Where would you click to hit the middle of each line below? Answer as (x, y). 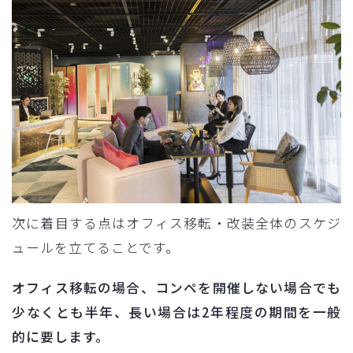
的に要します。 (61, 336)
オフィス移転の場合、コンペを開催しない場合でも (176, 287)
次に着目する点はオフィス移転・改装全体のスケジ (176, 223)
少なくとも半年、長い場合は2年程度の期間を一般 (176, 312)
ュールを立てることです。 (96, 247)
